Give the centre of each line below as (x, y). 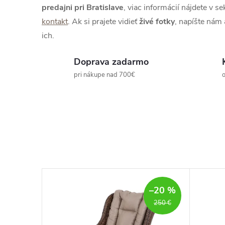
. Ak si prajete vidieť (102, 22)
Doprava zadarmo (111, 62)
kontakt (55, 22)
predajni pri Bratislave (83, 8)
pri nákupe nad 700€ (104, 75)
